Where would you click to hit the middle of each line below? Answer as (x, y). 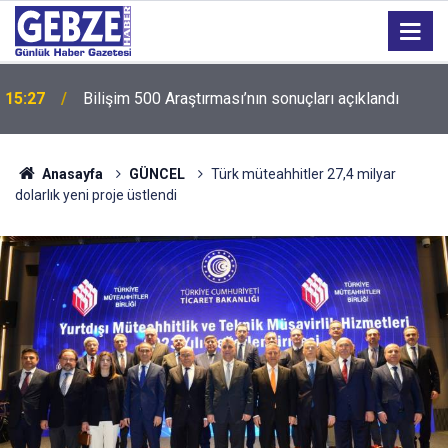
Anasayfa (70, 174)
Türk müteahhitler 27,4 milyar (303, 174)
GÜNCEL (156, 174)
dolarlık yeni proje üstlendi (96, 195)
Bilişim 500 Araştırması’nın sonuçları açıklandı (241, 98)
